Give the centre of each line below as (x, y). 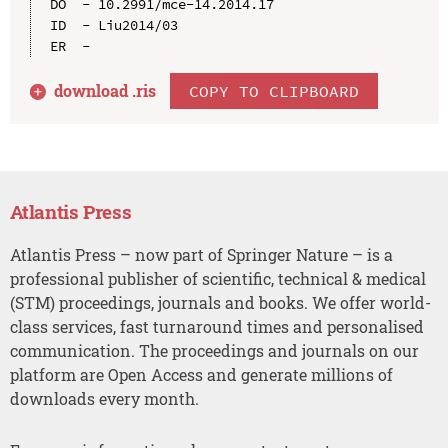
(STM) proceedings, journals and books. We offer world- (220, 302)
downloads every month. (104, 398)
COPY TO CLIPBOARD (274, 90)
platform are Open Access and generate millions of (201, 374)
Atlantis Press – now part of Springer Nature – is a (201, 254)
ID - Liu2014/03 (113, 24)
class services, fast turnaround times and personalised (216, 326)
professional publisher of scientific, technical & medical (217, 278)
